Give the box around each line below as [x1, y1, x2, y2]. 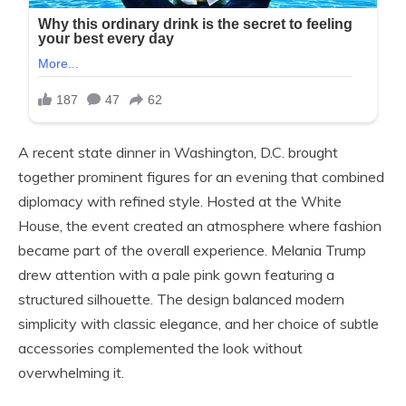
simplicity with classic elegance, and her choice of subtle [18, 314, 379, 333]
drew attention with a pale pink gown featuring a [18, 266, 334, 285]
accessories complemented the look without [18, 339, 303, 358]
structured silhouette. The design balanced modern [18, 290, 344, 309]
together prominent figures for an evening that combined [18, 168, 384, 187]
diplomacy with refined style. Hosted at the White [18, 192, 342, 211]
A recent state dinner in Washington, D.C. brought [18, 143, 338, 162]
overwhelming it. [18, 363, 124, 382]
